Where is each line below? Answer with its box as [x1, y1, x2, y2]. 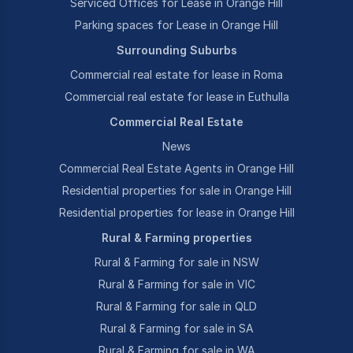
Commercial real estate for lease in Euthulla [64, 90, 289, 103]
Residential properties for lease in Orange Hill [58, 206, 295, 219]
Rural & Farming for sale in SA [99, 321, 254, 335]
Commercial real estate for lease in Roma [70, 68, 283, 81]
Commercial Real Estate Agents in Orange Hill [59, 162, 294, 175]
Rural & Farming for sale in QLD [96, 299, 257, 313]
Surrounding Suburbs [116, 43, 237, 57]
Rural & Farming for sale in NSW [94, 255, 259, 269]
